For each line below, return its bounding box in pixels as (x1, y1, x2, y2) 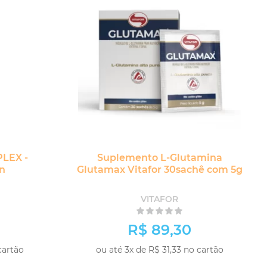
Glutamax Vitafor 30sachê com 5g (76, 164, 243, 175)
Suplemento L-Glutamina (97, 152, 222, 163)
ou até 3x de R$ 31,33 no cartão (95, 244, 223, 255)
